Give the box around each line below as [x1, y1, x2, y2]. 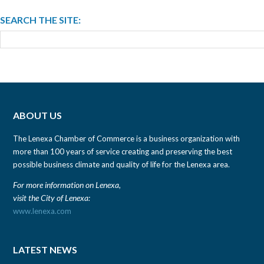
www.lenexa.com [13, 206, 72, 216]
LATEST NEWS [13, 243, 78, 255]
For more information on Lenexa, [13, 180, 121, 190]
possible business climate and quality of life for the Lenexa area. [13, 160, 230, 170]
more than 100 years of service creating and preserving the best [13, 147, 233, 157]
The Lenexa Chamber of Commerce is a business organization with [13, 134, 240, 144]
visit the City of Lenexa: [13, 193, 91, 203]
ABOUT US [13, 110, 62, 121]
